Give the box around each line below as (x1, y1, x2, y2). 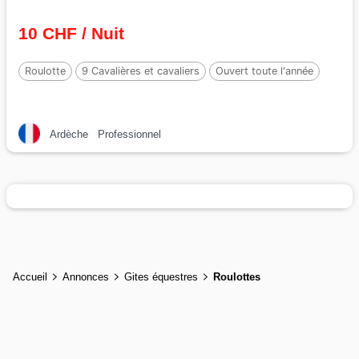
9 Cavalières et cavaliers (82, 65, 200, 77)
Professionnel (98, 128, 161, 140)
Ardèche (50, 128, 88, 140)
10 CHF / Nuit (18, 24, 124, 42)
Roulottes (213, 270, 260, 283)
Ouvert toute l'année (216, 65, 313, 77)
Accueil (13, 270, 47, 283)
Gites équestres (124, 270, 198, 283)
